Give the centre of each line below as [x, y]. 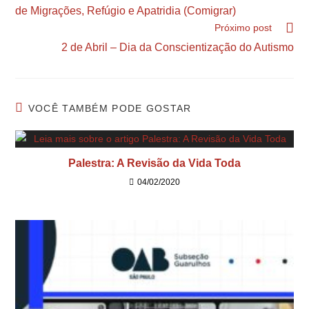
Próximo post [243, 28]
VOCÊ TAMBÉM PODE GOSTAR [110, 108]
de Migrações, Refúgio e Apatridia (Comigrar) [126, 11]
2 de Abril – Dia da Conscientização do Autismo [177, 47]
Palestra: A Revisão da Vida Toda [154, 163]
